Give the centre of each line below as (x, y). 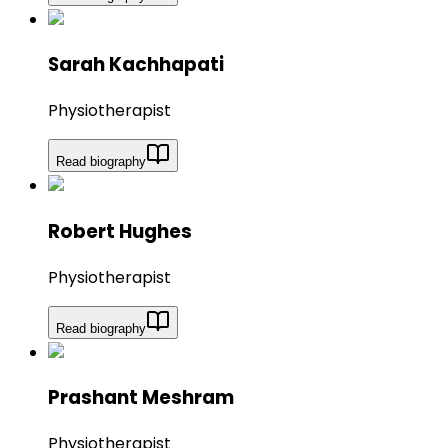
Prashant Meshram (141, 398)
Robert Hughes (120, 231)
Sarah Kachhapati (136, 65)
